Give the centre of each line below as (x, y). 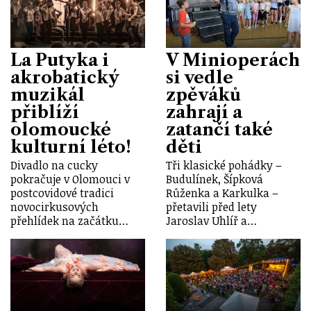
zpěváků (203, 94)
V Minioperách (233, 60)
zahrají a (204, 112)
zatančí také (219, 129)
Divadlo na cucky (54, 166)
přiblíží (45, 112)
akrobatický (65, 77)
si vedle (200, 77)
